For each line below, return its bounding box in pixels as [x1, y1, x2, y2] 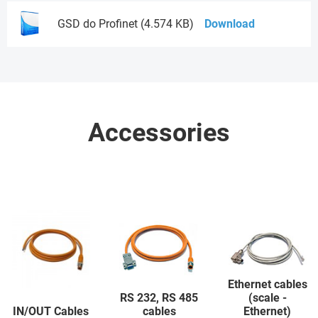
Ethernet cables [227, 278, 307, 292]
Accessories [88, 118, 230, 148]
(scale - [248, 291, 287, 305]
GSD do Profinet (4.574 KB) [57, 17, 194, 31]
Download [204, 17, 255, 31]
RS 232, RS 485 [120, 291, 198, 305]
